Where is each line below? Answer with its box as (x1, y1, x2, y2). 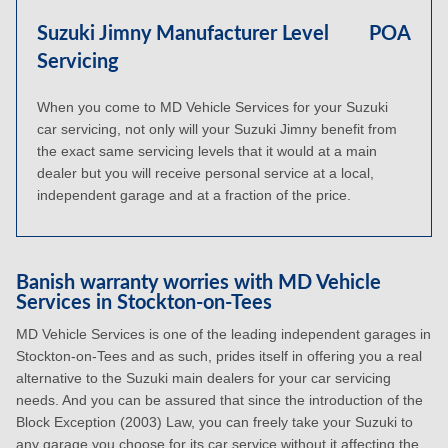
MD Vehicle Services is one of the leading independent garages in (16, 326, 431, 342)
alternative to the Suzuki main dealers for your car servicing (16, 370, 391, 386)
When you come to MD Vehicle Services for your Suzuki (37, 99, 388, 115)
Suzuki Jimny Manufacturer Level (37, 24, 329, 44)
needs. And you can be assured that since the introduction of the (16, 392, 423, 408)
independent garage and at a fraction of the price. (37, 187, 351, 203)
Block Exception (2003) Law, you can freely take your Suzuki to (16, 414, 413, 430)
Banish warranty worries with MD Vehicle (16, 273, 381, 293)
